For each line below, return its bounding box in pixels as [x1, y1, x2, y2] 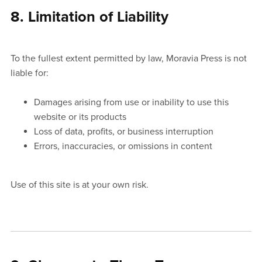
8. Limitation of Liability [10, 8, 168, 26]
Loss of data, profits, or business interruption [33, 126, 213, 138]
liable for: [10, 67, 49, 80]
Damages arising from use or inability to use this [33, 96, 229, 109]
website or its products [33, 111, 126, 123]
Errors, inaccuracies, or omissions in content [33, 140, 212, 153]
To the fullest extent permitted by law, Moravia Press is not [10, 53, 247, 65]
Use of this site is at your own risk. [10, 179, 149, 191]
